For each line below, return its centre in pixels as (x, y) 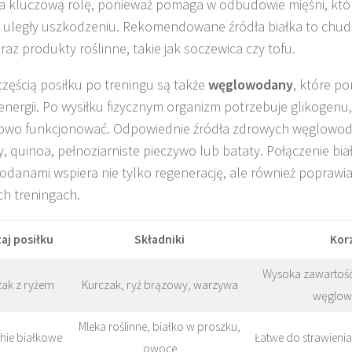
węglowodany (251, 84)
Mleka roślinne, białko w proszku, (159, 326)
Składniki (159, 239)
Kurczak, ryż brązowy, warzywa (159, 284)
